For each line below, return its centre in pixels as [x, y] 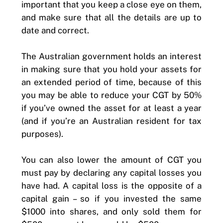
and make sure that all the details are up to [111, 17]
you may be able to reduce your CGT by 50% [111, 95]
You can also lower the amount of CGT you [111, 160]
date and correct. [55, 30]
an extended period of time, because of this [111, 82]
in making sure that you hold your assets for [111, 69]
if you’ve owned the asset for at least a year [111, 108]
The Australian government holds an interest [111, 56]
